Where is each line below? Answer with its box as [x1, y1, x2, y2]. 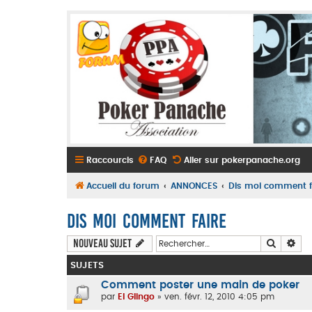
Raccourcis [86, 155, 134, 164]
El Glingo [118, 292, 155, 302]
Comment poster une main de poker [101, 279, 299, 290]
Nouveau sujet [73, 236, 132, 250]
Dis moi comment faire [67, 210, 226, 233]
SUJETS [70, 260, 104, 270]
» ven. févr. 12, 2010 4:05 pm [155, 292, 274, 302]
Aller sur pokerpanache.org [184, 155, 300, 164]
